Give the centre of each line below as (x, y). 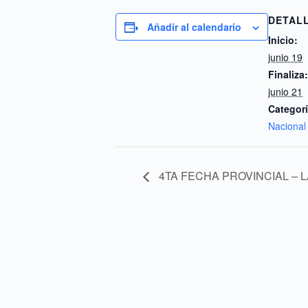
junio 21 (285, 91)
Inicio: (283, 40)
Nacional (287, 126)
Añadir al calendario (194, 27)
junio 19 (285, 57)
